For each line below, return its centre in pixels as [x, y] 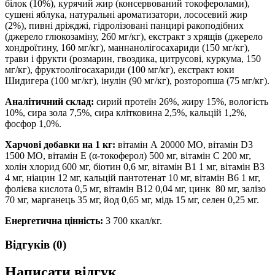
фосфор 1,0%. [34, 124]
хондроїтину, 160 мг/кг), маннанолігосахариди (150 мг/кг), [127, 48]
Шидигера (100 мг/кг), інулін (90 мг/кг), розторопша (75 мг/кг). [137, 81]
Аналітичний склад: [51, 102]
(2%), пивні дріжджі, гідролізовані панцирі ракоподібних [124, 26]
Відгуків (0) [36, 245]
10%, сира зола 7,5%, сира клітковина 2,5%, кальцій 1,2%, [126, 113]
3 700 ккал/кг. [133, 221]
